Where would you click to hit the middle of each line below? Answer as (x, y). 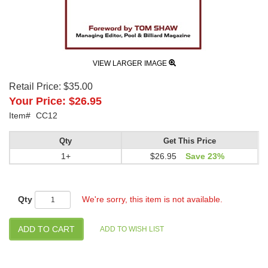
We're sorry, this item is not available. (152, 199)
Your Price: (37, 101)
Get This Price (190, 141)
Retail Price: (35, 86)
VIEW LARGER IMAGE (130, 63)
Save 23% (205, 156)
